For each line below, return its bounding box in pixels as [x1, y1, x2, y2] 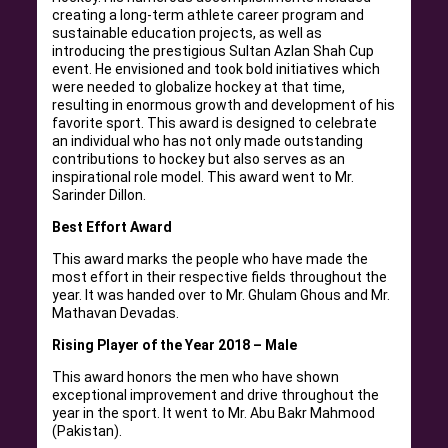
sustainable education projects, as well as [52, 24, 323, 41]
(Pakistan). [52, 422, 123, 439]
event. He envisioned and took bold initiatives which [52, 60, 381, 77]
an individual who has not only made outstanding [52, 132, 364, 149]
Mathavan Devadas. [52, 304, 180, 321]
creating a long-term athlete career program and [52, 6, 365, 23]
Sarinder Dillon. [52, 186, 147, 203]
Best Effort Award [52, 218, 173, 235]
